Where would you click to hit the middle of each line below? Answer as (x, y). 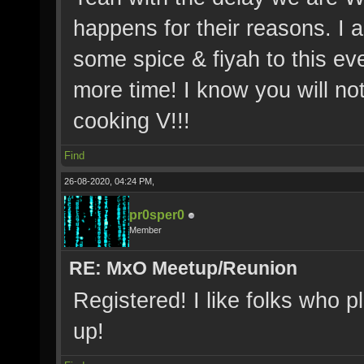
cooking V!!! (132, 121)
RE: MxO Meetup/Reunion (183, 268)
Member (145, 230)
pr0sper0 (157, 215)
